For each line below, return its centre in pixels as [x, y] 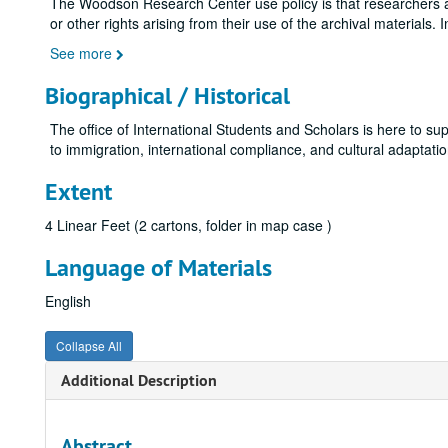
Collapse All [89, 345]
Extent [78, 191]
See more [83, 53]
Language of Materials [158, 267]
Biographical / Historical [167, 95]
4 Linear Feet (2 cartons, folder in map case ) [188, 225]
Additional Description [139, 380]
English [68, 301]
